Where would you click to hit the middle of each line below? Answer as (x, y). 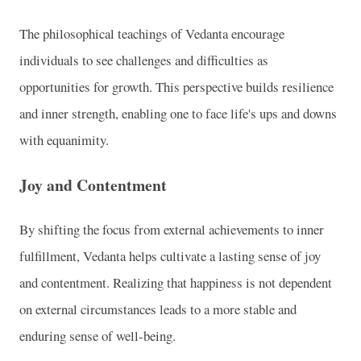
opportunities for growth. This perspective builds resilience (176, 86)
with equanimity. (64, 139)
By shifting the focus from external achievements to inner (172, 230)
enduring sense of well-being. (98, 336)
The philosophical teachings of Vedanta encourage (152, 33)
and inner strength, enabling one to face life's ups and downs (178, 113)
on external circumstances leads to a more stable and (158, 309)
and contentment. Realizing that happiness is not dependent (176, 283)
